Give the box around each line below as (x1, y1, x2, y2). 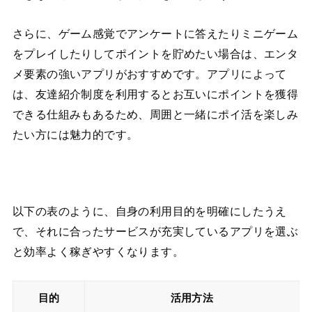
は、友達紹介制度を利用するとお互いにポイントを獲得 (12, 87, 299, 101)
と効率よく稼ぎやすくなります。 (12, 245, 185, 259)
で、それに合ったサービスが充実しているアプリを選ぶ (12, 225, 299, 239)
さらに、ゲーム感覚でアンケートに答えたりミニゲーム (12, 26, 299, 40)
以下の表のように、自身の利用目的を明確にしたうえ (12, 205, 287, 219)
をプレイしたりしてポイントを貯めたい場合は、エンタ (12, 47, 299, 61)
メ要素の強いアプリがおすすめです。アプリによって (12, 67, 287, 81)
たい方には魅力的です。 (12, 127, 139, 141)
